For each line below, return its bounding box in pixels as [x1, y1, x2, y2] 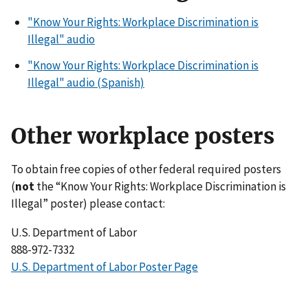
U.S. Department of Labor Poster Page [11, 258, 198, 274]
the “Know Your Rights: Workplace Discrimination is [34, 178, 286, 194]
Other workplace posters [11, 122, 274, 150]
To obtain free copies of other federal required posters [11, 161, 281, 177]
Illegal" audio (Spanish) [27, 75, 144, 90]
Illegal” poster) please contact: [11, 195, 165, 211]
